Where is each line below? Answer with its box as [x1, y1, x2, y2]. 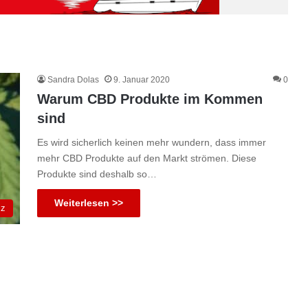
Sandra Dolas [47, 75, 99, 85]
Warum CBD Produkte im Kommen [37, 91, 263, 107]
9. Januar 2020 [113, 75, 170, 85]
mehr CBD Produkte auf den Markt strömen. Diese [37, 153, 256, 164]
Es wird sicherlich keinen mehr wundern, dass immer [37, 137, 266, 148]
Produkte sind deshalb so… [37, 168, 157, 179]
